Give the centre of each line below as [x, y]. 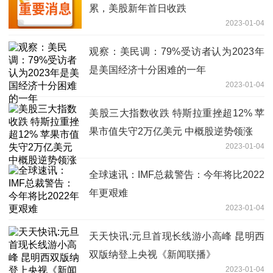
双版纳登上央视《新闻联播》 [152, 255]
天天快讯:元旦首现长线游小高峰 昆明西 [177, 236]
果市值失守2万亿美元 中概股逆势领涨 [171, 132]
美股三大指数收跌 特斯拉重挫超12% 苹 [177, 113]
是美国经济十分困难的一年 [147, 70]
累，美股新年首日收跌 [138, 9]
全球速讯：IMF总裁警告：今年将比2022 [177, 175]
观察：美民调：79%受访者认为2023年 [177, 52]
